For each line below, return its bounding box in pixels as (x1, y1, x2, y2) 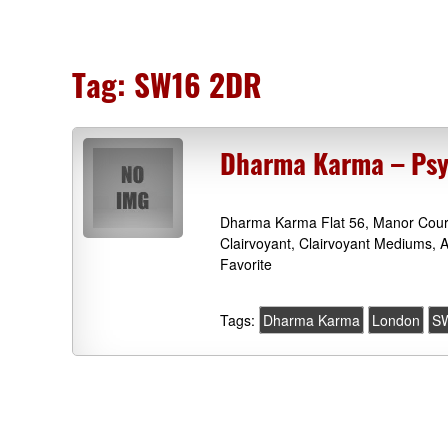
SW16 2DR (134, 61, 262, 107)
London (372, 310, 421, 331)
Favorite (220, 254, 273, 275)
